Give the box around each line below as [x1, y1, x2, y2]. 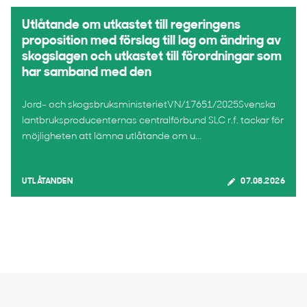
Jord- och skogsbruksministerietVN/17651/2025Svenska [22, 100, 275, 110]
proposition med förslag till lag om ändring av [22, 35, 281, 48]
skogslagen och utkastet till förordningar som [22, 51, 282, 64]
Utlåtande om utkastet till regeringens [22, 19, 241, 32]
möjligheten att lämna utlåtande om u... [22, 132, 201, 142]
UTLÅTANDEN [22, 177, 73, 186]
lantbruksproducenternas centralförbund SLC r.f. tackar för [22, 116, 284, 126]
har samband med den [22, 66, 151, 79]
